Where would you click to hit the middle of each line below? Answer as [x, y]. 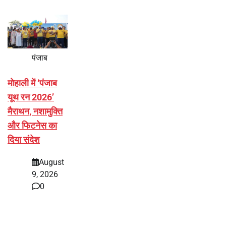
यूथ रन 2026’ [31, 97]
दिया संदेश [24, 140]
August [51, 162]
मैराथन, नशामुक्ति [35, 111]
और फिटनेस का [32, 126]
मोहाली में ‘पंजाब [32, 83]
